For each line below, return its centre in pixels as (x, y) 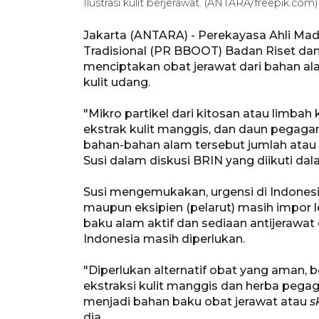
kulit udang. (117, 82)
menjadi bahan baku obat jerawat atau (197, 301)
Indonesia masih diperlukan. (164, 239)
